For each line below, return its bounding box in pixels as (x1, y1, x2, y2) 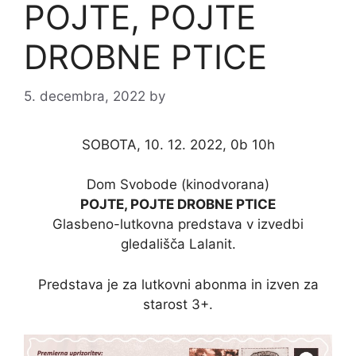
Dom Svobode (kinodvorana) (87, 176, 269, 193)
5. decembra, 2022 (24, 87, 145, 104)
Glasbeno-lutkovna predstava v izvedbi (52, 216, 304, 233)
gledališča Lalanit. (120, 236, 236, 253)
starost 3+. (143, 296, 213, 312)
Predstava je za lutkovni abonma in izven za (37, 276, 319, 292)
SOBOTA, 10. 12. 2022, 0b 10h (81, 136, 275, 153)
